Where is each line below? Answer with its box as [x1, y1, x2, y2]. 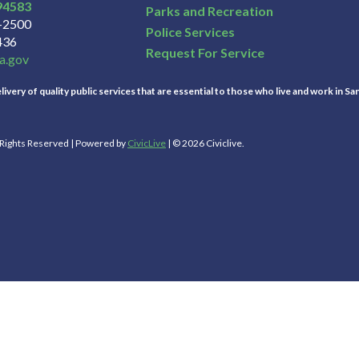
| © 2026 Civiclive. [166, 137, 244, 150]
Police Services [145, 23, 235, 39]
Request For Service [145, 45, 264, 61]
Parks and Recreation [145, 2, 273, 18]
